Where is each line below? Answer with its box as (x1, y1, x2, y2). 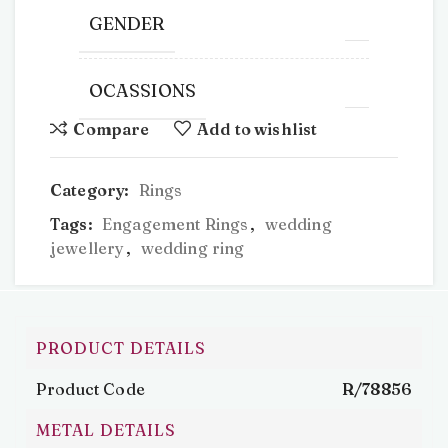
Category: (50, 180, 130, 200)
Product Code (36, 379, 145, 399)
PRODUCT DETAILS (36, 338, 206, 358)
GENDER (88, 13, 165, 34)
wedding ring (140, 238, 245, 258)
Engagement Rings (101, 214, 249, 234)
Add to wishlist (197, 118, 318, 139)
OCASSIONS (88, 80, 196, 101)
